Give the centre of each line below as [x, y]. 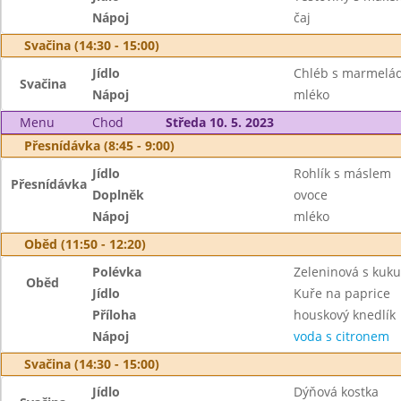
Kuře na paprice [341, 293]
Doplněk [119, 195]
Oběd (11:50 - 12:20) [85, 244]
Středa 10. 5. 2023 [219, 122]
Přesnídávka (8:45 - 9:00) [99, 145]
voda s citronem [341, 336]
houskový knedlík [344, 315]
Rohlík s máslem [342, 173]
